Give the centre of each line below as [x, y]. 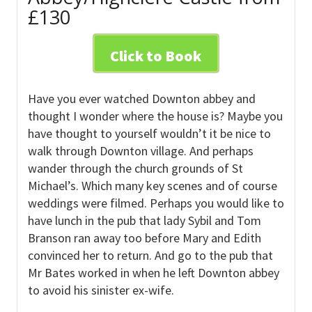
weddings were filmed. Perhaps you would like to [156, 203]
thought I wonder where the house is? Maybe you [155, 116]
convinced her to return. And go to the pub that [150, 255]
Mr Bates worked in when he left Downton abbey [153, 272]
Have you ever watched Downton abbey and [141, 98]
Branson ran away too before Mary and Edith [144, 237]
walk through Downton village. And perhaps [140, 150]
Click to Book [156, 55]
